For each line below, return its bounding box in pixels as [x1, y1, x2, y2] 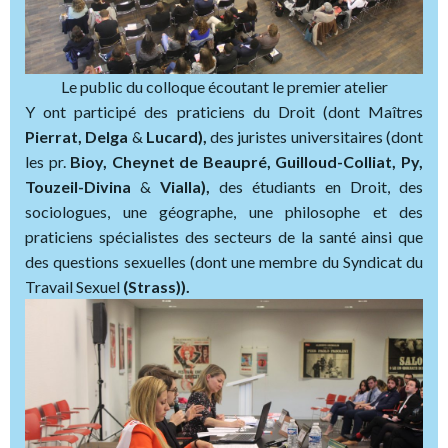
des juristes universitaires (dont [206, 127, 424, 147]
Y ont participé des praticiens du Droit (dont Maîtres [25, 102, 423, 122]
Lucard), [145, 127, 207, 147]
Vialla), [160, 177, 210, 197]
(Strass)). [123, 277, 190, 297]
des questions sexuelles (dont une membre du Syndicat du [25, 252, 423, 272]
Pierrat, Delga [25, 127, 129, 147]
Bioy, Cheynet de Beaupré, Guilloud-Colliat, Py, [70, 152, 424, 172]
